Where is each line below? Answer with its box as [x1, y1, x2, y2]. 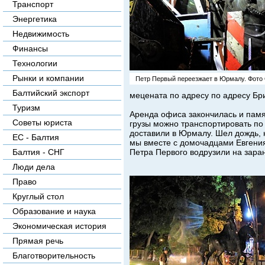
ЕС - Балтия [12, 132, 59, 142]
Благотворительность [12, 251, 95, 260]
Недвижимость [12, 29, 69, 38]
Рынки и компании [12, 73, 84, 83]
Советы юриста [12, 118, 72, 127]
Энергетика [12, 14, 57, 24]
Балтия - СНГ [12, 147, 64, 157]
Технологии [12, 59, 57, 68]
